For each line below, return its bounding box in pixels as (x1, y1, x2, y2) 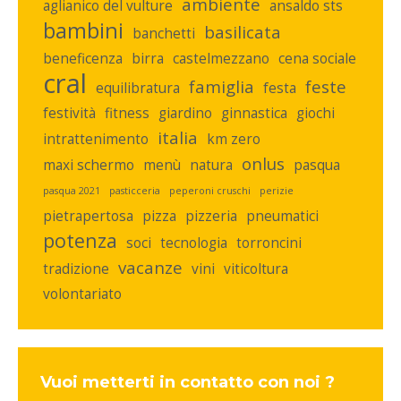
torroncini (236, 233, 302, 252)
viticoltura (224, 259, 288, 278)
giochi (296, 103, 335, 123)
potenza (43, 227, 117, 253)
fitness (105, 103, 149, 123)
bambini (43, 16, 124, 45)
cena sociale (278, 48, 356, 68)
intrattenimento (43, 129, 149, 149)
